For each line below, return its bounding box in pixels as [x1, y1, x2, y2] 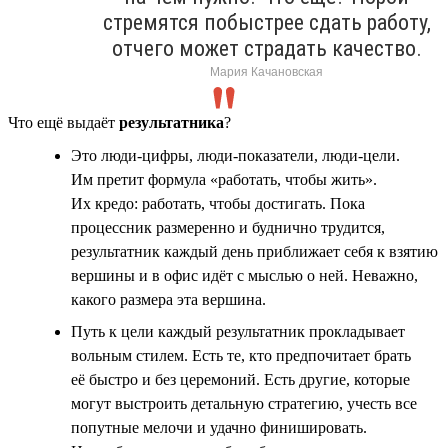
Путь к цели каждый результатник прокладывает [71, 322, 405, 340]
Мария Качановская [210, 64, 323, 79]
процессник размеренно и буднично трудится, [71, 218, 385, 236]
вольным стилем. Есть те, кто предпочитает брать [71, 346, 411, 364]
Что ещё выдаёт [8, 113, 119, 131]
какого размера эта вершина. [71, 290, 266, 308]
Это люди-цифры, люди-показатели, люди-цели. [71, 146, 400, 164]
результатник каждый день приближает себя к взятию [71, 242, 438, 260]
